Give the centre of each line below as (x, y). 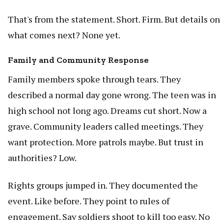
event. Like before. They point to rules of (89, 201)
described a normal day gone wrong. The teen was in (112, 95)
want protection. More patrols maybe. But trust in (106, 142)
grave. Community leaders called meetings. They (106, 126)
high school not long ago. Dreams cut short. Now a (107, 110)
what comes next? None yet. (64, 35)
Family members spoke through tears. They (94, 79)
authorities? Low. (42, 157)
